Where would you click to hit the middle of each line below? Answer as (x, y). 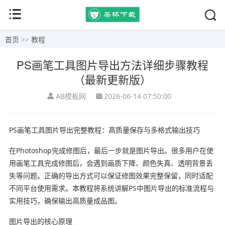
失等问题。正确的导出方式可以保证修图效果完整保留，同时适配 (111, 175)
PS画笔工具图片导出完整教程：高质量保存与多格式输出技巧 (104, 130)
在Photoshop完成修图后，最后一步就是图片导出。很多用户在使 (111, 150)
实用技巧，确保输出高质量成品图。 (65, 200)
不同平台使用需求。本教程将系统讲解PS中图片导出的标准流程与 (111, 188)
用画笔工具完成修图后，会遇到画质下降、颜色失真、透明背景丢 (111, 163)
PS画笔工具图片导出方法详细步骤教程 (113, 64)
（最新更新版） (113, 79)
